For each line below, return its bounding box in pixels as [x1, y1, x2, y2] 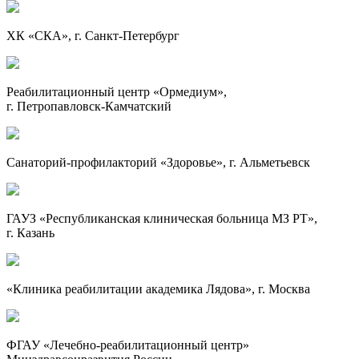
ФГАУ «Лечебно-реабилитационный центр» [6, 337, 249, 352]
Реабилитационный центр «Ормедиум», [6, 84, 227, 99]
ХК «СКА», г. [6, 28, 85, 42]
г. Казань [6, 225, 54, 240]
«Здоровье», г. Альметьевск [157, 155, 310, 169]
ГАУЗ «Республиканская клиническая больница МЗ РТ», [6, 211, 317, 225]
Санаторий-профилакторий [6, 155, 157, 169]
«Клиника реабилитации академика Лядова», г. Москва [6, 281, 310, 296]
